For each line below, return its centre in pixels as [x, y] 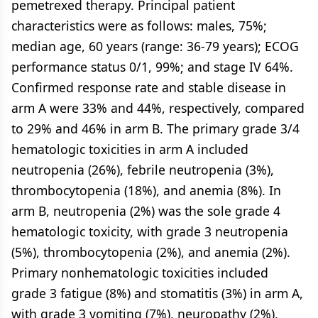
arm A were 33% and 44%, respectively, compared [158, 108]
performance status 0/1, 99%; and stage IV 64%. [152, 67]
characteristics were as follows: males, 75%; [139, 26]
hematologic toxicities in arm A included [130, 149]
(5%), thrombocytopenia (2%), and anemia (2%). [151, 252]
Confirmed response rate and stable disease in [149, 87]
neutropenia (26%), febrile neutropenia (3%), [143, 170]
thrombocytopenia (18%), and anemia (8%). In [146, 190]
